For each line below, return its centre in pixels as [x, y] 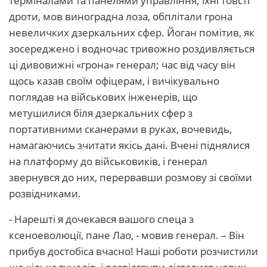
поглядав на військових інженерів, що [103, 97]
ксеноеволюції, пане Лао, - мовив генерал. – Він [127, 235]
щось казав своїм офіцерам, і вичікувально [114, 81]
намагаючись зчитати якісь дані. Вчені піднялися [129, 145]
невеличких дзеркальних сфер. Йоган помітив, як [132, 32]
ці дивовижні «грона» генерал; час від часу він [122, 65]
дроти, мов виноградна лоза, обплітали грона [121, 16]
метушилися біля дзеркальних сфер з [101, 113]
